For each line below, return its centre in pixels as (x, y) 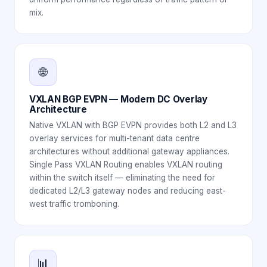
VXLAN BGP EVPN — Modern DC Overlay (118, 99)
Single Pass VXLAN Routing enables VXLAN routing (126, 164)
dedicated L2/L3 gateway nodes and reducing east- (128, 190)
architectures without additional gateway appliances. (129, 151)
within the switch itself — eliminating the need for (122, 177)
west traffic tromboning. (74, 204)
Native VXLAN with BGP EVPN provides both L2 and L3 (133, 125)
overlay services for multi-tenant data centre (114, 138)
